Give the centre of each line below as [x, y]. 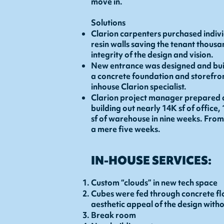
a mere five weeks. [126, 129]
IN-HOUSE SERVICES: [151, 160]
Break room [113, 215]
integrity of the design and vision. [152, 54]
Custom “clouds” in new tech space [154, 182]
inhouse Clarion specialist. [139, 86]
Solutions [108, 22]
